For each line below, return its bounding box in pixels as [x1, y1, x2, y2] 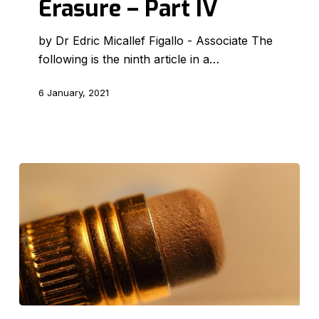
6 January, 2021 [38, 87, 110, 99]
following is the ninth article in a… [38, 51, 220, 66]
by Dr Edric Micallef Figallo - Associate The [38, 33, 273, 48]
